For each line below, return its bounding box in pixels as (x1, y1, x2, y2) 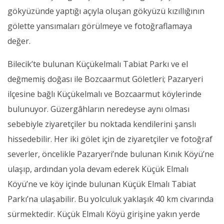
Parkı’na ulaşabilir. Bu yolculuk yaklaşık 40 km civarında (7, 193, 213, 205)
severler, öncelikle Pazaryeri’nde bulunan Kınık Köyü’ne (7, 148, 214, 160)
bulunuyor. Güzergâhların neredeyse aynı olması (7, 103, 189, 115)
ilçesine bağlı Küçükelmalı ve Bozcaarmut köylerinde (7, 88, 201, 100)
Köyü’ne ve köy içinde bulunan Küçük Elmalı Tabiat (7, 178, 196, 190)
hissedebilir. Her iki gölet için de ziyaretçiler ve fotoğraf (7, 133, 212, 145)
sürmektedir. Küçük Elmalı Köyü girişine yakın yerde (7, 208, 200, 220)
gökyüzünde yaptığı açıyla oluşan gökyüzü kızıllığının (7, 5, 204, 17)
